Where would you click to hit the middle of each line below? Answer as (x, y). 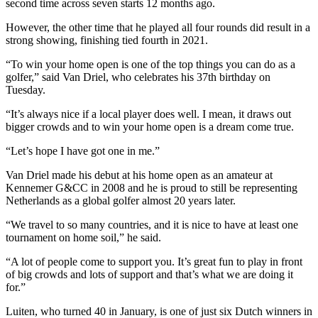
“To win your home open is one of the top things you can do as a (150, 64)
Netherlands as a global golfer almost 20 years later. (121, 200)
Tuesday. (26, 89)
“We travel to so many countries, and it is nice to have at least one (152, 224)
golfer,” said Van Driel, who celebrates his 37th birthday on (138, 77)
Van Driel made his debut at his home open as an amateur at (139, 175)
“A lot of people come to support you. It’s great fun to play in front (154, 261)
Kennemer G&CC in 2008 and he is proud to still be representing (152, 187)
